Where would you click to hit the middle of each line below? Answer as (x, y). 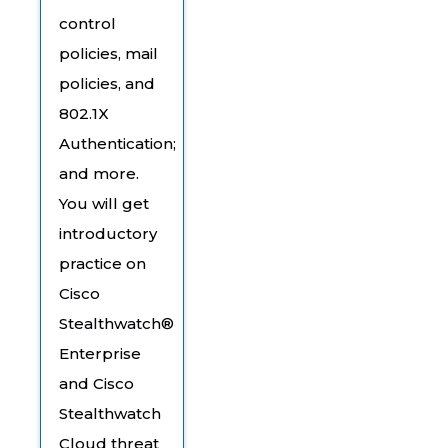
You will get (104, 203)
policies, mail (108, 53)
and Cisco (96, 383)
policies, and (107, 83)
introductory (108, 233)
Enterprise (100, 353)
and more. (99, 173)
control (87, 23)
